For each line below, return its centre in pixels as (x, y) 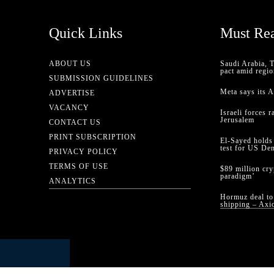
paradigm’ (238, 176)
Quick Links (86, 33)
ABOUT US (70, 63)
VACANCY (69, 107)
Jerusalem (237, 120)
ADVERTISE (72, 93)
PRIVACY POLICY (83, 151)
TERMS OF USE (79, 166)
